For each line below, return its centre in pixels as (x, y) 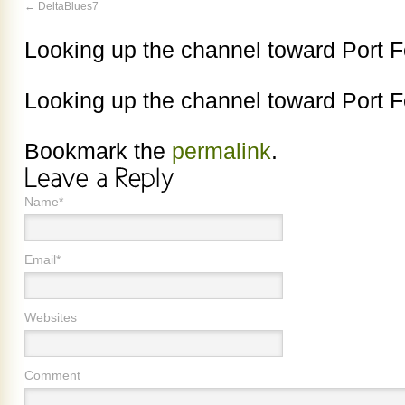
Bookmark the (98, 151)
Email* (42, 259)
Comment (52, 375)
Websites (51, 317)
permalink (221, 151)
